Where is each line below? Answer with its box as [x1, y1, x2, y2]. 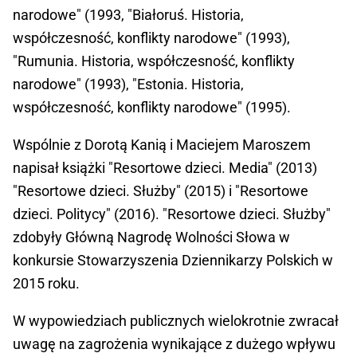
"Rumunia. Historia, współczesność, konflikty [13, 53, 295, 70]
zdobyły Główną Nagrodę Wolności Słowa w [13, 229, 290, 246]
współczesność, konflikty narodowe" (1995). [13, 99, 291, 116]
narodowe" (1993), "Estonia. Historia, [13, 76, 244, 93]
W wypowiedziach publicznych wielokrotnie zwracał [13, 312, 339, 330]
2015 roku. [13, 275, 80, 292]
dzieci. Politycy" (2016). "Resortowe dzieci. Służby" [13, 206, 331, 223]
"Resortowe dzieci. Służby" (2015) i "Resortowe [13, 182, 308, 200]
